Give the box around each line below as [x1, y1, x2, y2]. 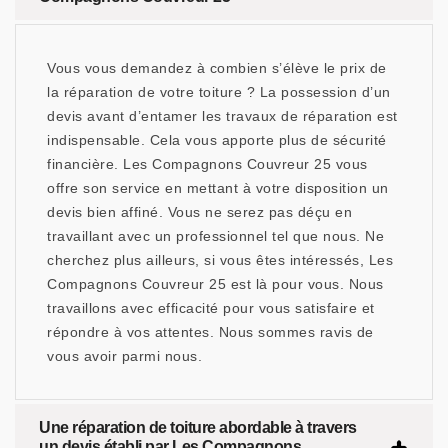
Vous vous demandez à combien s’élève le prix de [47, 60, 387, 77]
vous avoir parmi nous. [47, 348, 202, 365]
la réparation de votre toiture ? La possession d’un [47, 84, 391, 101]
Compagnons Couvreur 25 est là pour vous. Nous [47, 276, 384, 293]
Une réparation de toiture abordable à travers [39, 419, 357, 437]
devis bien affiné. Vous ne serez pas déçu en [47, 204, 352, 221]
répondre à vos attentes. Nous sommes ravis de [47, 324, 374, 341]
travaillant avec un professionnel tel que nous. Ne [47, 228, 384, 245]
